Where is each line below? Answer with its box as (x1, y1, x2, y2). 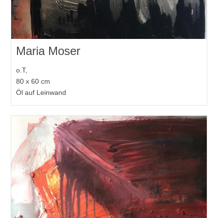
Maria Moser (16, 44, 81, 57)
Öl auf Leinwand (16, 88, 67, 96)
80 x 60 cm (16, 77, 51, 85)
